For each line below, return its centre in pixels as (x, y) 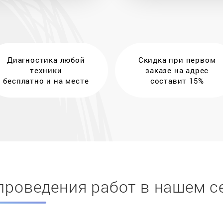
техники (46, 70)
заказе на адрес (177, 70)
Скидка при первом (177, 59)
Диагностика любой (46, 59)
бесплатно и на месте (46, 80)
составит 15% (177, 80)
